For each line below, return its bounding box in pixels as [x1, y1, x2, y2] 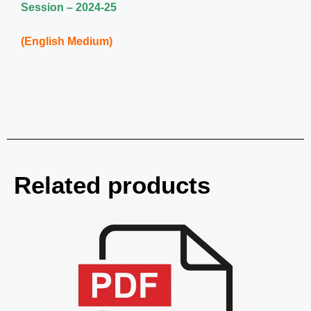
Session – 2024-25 [21, 1, 117, 14]
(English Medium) [21, 35, 112, 48]
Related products [14, 171, 210, 199]
